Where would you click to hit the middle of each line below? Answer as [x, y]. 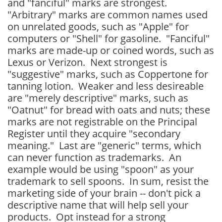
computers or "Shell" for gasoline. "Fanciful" [109, 38]
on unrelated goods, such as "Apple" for [98, 27]
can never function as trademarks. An [94, 157]
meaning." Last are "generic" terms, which [104, 145]
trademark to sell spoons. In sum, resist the [108, 181]
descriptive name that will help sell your [98, 205]
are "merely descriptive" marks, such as [98, 98]
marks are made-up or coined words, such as [111, 50]
